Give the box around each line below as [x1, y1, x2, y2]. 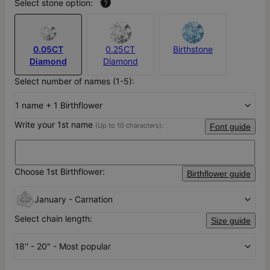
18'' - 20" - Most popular [15, 241, 111, 252]
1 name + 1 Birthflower [15, 100, 102, 111]
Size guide [211, 216, 251, 226]
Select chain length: [14, 213, 92, 224]
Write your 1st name [14, 119, 95, 130]
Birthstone [172, 44, 213, 55]
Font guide [210, 122, 251, 132]
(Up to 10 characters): [95, 121, 163, 130]
